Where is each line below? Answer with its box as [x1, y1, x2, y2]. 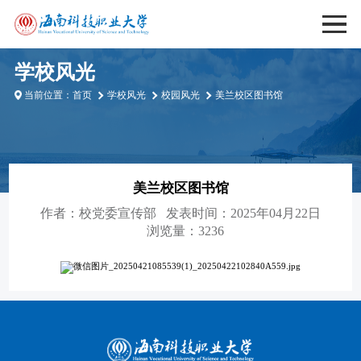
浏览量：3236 [146, 223, 224, 238]
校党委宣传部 [79, 205, 157, 220]
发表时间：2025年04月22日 [165, 205, 321, 220]
